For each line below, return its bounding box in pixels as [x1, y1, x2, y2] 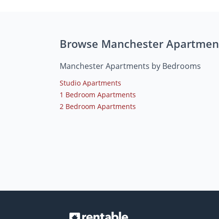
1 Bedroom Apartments [60, 89, 136, 99]
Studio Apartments [60, 78, 121, 88]
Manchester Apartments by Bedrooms [60, 60, 201, 71]
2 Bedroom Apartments [60, 101, 136, 111]
